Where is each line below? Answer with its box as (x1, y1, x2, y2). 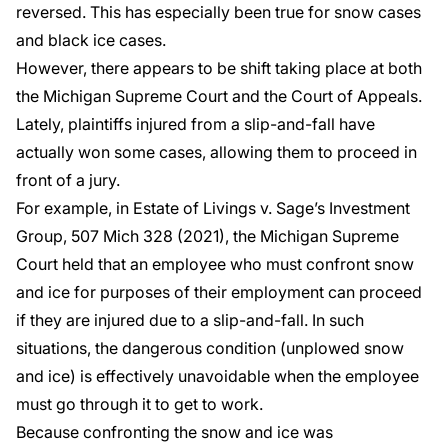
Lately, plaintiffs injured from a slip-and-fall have (16, 114, 375, 134)
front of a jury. (16, 170, 120, 190)
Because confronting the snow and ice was (16, 422, 333, 442)
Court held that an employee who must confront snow (16, 254, 414, 274)
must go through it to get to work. (16, 394, 263, 414)
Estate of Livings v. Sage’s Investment (133, 198, 410, 218)
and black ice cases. (16, 30, 166, 50)
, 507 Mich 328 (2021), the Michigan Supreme (63, 226, 399, 246)
